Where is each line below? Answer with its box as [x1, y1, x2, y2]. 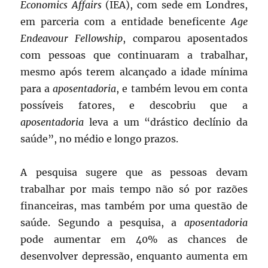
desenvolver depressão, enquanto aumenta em [20, 249, 248, 262]
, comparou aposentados [123, 32, 248, 44]
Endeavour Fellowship [20, 32, 123, 44]
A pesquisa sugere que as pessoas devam [20, 166, 248, 178]
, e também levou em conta [116, 82, 248, 95]
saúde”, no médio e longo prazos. [20, 132, 179, 145]
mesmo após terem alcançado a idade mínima [20, 65, 248, 78]
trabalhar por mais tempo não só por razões [20, 182, 248, 195]
